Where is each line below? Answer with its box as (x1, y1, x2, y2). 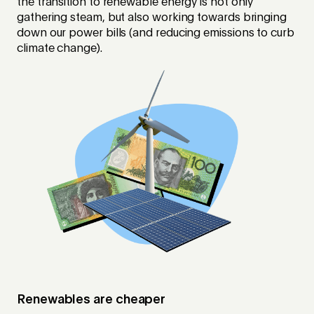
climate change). (17, 43, 102, 55)
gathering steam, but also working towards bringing (17, 12, 287, 24)
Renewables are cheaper (17, 294, 169, 307)
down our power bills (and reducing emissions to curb (17, 27, 294, 39)
